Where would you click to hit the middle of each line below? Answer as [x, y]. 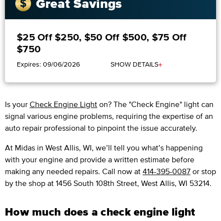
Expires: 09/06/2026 [48, 65]
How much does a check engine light [100, 212]
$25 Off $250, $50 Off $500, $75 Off [102, 37]
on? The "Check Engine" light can [155, 104]
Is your [17, 104]
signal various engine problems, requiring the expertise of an [109, 116]
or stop [203, 171]
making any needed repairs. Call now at [74, 171]
